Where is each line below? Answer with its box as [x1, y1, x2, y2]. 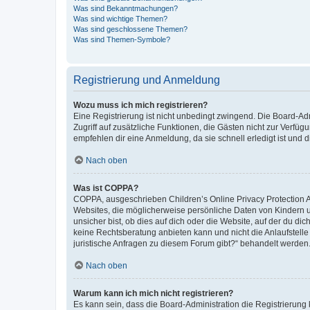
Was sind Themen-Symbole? [73, 35, 170, 44]
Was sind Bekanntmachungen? [73, 3, 178, 12]
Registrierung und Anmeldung [73, 73, 220, 86]
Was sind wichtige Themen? [73, 14, 167, 23]
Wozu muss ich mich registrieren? [73, 100, 208, 110]
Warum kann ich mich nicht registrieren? [73, 288, 233, 298]
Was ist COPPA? [73, 183, 138, 193]
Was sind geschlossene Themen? [73, 24, 188, 33]
